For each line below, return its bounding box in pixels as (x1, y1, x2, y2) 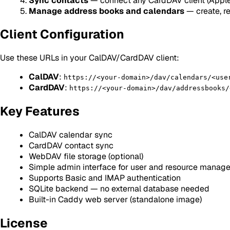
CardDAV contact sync (29, 140, 113, 151)
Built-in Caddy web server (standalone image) (29, 194, 202, 205)
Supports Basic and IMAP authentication (29, 172, 181, 184)
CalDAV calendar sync (29, 129, 112, 141)
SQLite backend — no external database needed (29, 183, 209, 195)
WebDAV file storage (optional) (29, 151, 143, 162)
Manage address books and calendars (29, 5, 184, 16)
